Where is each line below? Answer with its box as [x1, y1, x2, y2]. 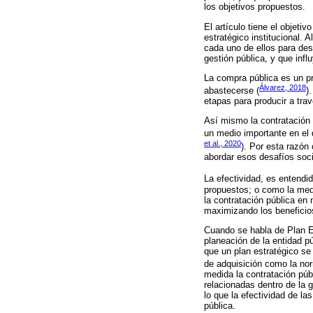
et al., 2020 [204, 138, 241, 147]
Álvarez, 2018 [259, 82, 306, 92]
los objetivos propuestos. [204, 1, 305, 13]
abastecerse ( [204, 85, 259, 96]
